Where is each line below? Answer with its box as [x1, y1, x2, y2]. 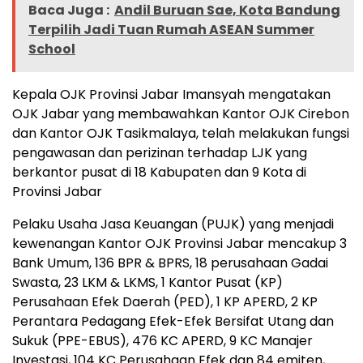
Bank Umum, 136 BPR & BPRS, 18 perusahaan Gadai [12, 254, 328, 273]
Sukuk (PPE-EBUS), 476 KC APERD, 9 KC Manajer [12, 331, 313, 351]
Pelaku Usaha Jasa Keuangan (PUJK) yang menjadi [12, 215, 334, 234]
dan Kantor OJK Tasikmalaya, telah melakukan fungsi [12, 124, 349, 143]
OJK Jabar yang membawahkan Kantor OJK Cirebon [12, 105, 349, 124]
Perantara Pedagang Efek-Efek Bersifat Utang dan [12, 312, 334, 331]
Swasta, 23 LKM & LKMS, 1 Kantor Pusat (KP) [12, 273, 283, 293]
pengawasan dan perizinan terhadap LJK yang [12, 143, 307, 163]
